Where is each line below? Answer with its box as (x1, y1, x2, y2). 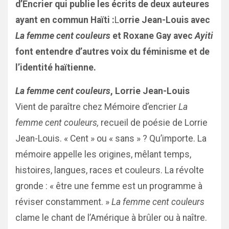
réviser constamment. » (15, 197, 111, 207)
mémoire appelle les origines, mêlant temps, (15, 149, 191, 159)
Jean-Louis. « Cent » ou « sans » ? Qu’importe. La (15, 133, 207, 144)
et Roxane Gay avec (110, 31, 195, 41)
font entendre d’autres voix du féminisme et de (15, 47, 210, 57)
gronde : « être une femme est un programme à (15, 181, 202, 191)
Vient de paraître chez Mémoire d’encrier (15, 102, 178, 112)
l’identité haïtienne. (15, 62, 96, 73)
